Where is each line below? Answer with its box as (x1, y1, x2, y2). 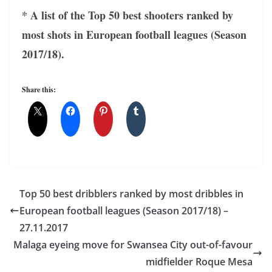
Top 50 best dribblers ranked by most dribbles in (19, 186, 243, 200)
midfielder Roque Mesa (146, 254, 253, 268)
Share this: (22, 84, 56, 95)
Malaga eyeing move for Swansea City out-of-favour (13, 237, 253, 251)
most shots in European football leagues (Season (22, 26, 246, 42)
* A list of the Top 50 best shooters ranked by (22, 7, 233, 23)
